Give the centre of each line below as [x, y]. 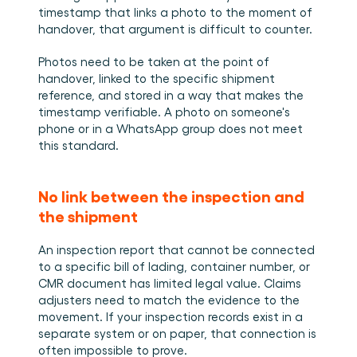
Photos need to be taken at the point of [154, 61]
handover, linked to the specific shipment [157, 78]
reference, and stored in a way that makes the [171, 95]
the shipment [88, 215]
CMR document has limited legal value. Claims [170, 283]
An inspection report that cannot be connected [177, 249]
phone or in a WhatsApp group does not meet [171, 128]
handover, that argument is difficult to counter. [175, 29]
